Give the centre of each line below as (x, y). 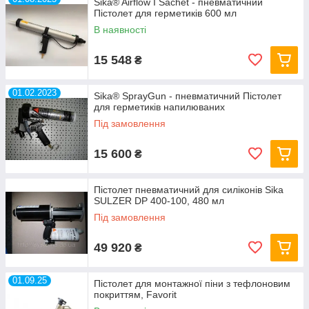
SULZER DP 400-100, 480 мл (159, 201)
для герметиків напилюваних (159, 107)
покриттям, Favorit (135, 295)
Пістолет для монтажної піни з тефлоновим (192, 283)
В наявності (120, 30)
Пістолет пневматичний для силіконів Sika (189, 190)
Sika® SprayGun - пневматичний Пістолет (188, 96)
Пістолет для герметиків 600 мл (165, 13)
